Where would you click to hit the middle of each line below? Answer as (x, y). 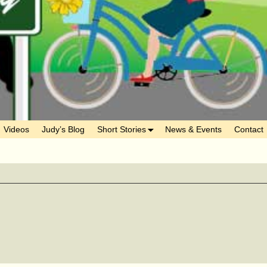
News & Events (193, 129)
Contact (249, 129)
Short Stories (122, 129)
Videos (16, 129)
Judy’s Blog (63, 129)
